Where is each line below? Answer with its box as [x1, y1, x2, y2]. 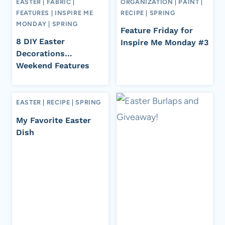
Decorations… [16, 49, 72, 59]
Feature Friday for [121, 26, 193, 36]
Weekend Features [16, 61, 89, 71]
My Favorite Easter [16, 115, 91, 125]
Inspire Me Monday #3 [121, 38, 208, 48]
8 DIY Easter [16, 37, 65, 47]
